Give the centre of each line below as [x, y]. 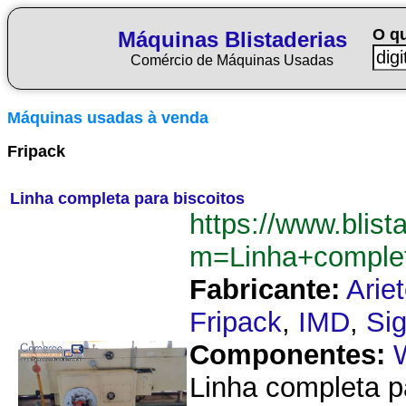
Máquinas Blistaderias [232, 39]
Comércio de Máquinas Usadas [232, 60]
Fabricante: [265, 290]
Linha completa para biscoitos [127, 198]
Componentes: [287, 355]
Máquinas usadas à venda [108, 118]
